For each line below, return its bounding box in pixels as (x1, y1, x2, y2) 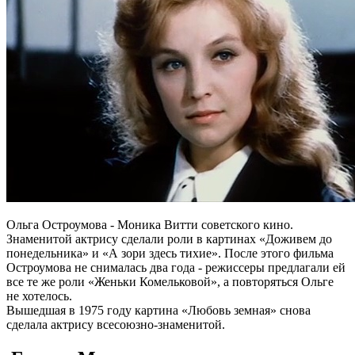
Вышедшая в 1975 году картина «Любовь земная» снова (6, 303, 311, 318)
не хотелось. (6, 289, 72, 303)
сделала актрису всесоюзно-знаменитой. (6, 318, 225, 332)
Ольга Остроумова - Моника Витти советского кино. (6, 218, 293, 232)
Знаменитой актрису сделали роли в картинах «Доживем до (6, 232, 332, 246)
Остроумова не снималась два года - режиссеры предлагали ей (6, 261, 345, 275)
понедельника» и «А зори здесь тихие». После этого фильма (6, 246, 334, 261)
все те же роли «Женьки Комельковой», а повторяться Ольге (6, 275, 334, 289)
